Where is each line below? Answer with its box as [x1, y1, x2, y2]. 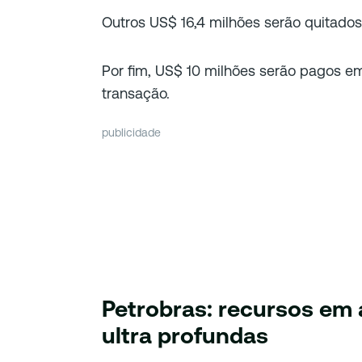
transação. [102, 84, 170, 102]
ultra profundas [102, 322, 268, 348]
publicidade [102, 125, 161, 139]
